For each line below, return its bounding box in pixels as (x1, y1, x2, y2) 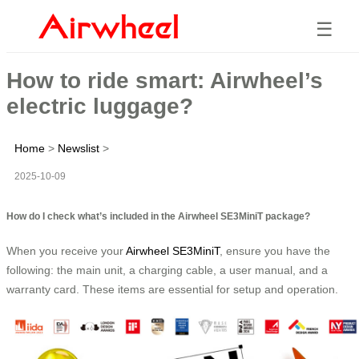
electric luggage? (6, 93, 193, 119)
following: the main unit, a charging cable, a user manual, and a (6, 263, 328, 276)
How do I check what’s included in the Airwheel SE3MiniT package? (6, 210, 310, 221)
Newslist (58, 141, 99, 155)
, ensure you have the (220, 244, 330, 257)
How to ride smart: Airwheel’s (6, 67, 323, 93)
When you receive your (6, 244, 126, 257)
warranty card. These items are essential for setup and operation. (6, 282, 338, 296)
